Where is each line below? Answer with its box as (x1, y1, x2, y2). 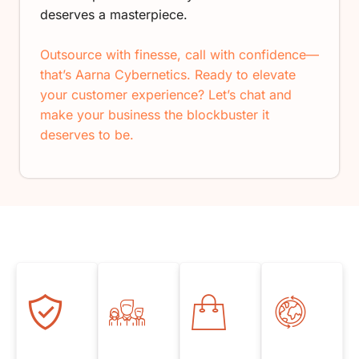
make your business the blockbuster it (40, 106, 269, 123)
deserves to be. (40, 126, 134, 143)
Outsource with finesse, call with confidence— (40, 46, 319, 63)
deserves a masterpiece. (40, 6, 188, 22)
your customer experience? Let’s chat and (40, 86, 292, 103)
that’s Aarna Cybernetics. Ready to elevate (40, 66, 296, 83)
